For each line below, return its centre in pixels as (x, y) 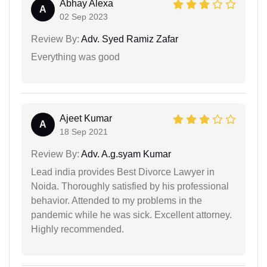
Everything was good (75, 57)
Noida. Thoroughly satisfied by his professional (130, 187)
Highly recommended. (77, 229)
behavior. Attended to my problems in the (117, 201)
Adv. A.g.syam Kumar (125, 154)
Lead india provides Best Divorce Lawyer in (123, 172)
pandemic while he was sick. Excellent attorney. (131, 215)
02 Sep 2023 (84, 17)
